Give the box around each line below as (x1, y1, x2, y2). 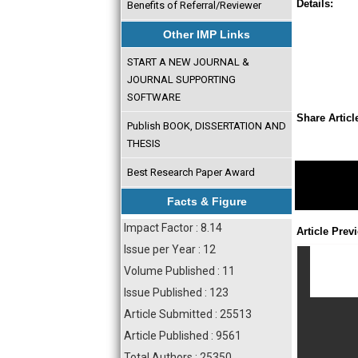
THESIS (126, 137, 161, 149)
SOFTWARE (126, 90, 181, 103)
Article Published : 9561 (124, 329, 241, 342)
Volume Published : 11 (124, 265, 235, 277)
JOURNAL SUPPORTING (126, 73, 236, 86)
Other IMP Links (163, 28, 250, 41)
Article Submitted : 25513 (124, 308, 252, 320)
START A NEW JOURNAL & (126, 55, 249, 68)
